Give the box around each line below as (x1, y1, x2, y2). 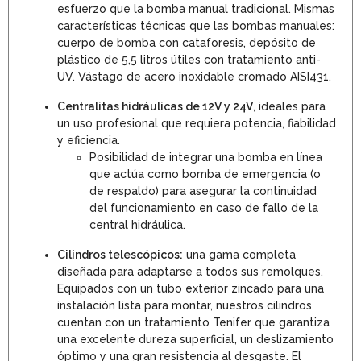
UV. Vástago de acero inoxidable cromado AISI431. (57, 70, 331, 83)
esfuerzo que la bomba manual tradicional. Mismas (57, 2, 334, 15)
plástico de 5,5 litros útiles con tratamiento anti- (57, 53, 321, 66)
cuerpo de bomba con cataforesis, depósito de (57, 36, 316, 49)
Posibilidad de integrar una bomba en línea (89, 151, 322, 164)
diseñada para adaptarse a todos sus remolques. (57, 265, 323, 278)
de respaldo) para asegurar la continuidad (89, 185, 317, 197)
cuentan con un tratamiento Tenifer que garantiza (57, 316, 330, 329)
